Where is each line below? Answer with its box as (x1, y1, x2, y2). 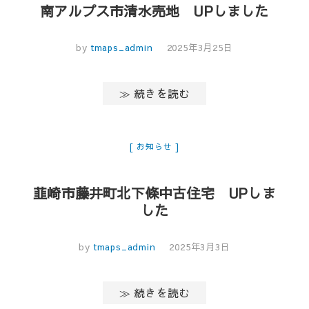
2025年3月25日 (166, 41, 233, 54)
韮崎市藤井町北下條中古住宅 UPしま (33, 183, 276, 202)
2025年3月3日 (169, 240, 230, 253)
